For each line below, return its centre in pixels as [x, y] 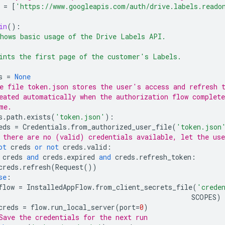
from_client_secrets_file [144, 187]
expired [81, 157]
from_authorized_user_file [121, 127]
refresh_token [165, 157]
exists [39, 117]
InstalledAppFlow [59, 187]
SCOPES [204, 197]
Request [69, 167]
